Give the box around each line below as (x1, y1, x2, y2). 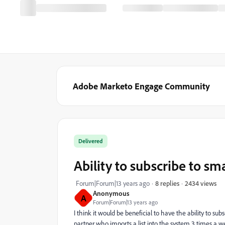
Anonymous (93, 189, 130, 197)
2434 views (185, 178, 216, 187)
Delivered (78, 137, 103, 145)
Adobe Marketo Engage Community (73, 80, 210, 91)
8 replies (155, 179, 179, 187)
